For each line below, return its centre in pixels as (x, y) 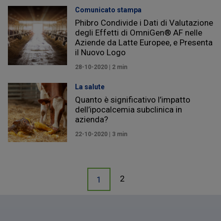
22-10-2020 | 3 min (101, 134)
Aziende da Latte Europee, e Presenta (144, 42)
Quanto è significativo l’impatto (133, 99)
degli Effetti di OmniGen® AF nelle (139, 32)
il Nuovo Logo (100, 52)
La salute (90, 87)
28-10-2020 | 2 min (101, 67)
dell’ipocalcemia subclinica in (129, 109)
